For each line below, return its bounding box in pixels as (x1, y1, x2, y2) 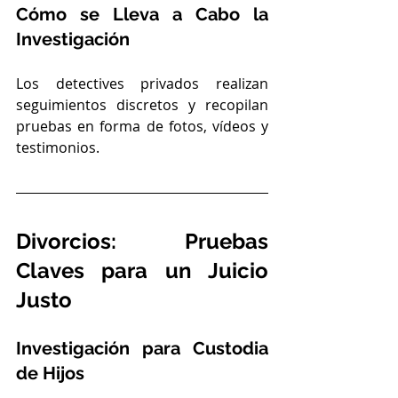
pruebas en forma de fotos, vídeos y (16, 115, 268, 136)
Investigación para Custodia (16, 337, 268, 359)
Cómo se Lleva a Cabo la (16, 3, 268, 25)
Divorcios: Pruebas (16, 227, 268, 254)
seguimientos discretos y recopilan (16, 94, 268, 115)
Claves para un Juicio (16, 257, 268, 283)
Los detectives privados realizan (16, 73, 268, 93)
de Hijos (16, 362, 84, 384)
